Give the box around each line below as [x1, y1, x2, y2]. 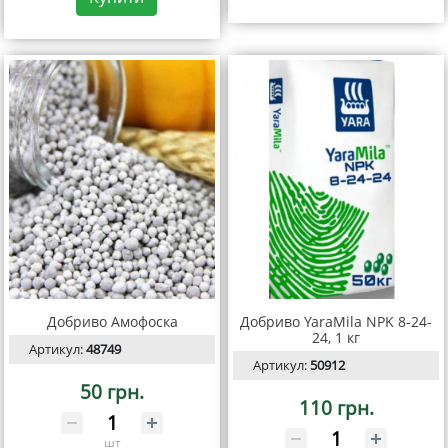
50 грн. [80, 377, 144, 405]
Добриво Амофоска [46, 311, 178, 331]
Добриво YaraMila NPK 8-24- [240, 311, 432, 331]
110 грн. [298, 393, 374, 421]
